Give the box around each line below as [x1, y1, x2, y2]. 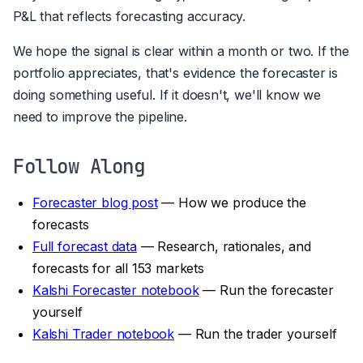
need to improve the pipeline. [13, 108, 187, 125]
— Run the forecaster [199, 281, 334, 298]
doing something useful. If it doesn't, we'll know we [13, 86, 321, 103]
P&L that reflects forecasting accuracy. [13, 7, 246, 24]
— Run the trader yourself [174, 325, 337, 342]
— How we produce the [157, 194, 306, 211]
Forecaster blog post [32, 194, 158, 211]
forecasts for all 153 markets [32, 259, 204, 276]
